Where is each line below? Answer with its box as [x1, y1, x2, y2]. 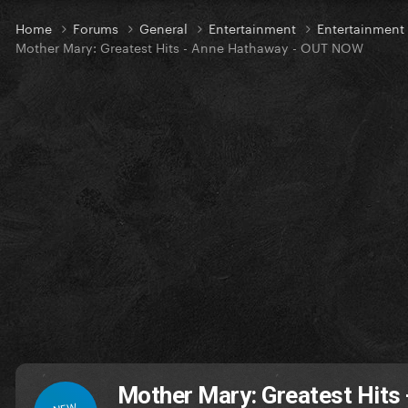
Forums [73, 17, 122, 38]
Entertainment [209, 17, 300, 38]
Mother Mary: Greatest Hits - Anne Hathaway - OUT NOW [15, 36, 363, 57]
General [139, 17, 191, 38]
